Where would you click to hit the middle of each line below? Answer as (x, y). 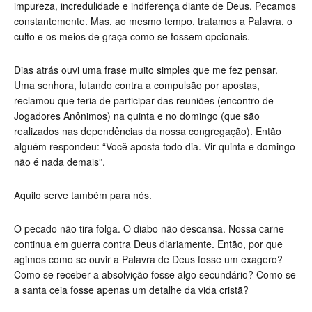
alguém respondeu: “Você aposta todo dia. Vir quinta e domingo (155, 147)
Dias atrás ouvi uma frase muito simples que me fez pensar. (146, 70)
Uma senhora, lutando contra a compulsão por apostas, (137, 85)
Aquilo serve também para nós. (83, 195)
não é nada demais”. (60, 162)
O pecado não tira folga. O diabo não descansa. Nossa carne (149, 229)
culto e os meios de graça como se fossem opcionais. (132, 37)
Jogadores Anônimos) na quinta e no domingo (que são (137, 116)
